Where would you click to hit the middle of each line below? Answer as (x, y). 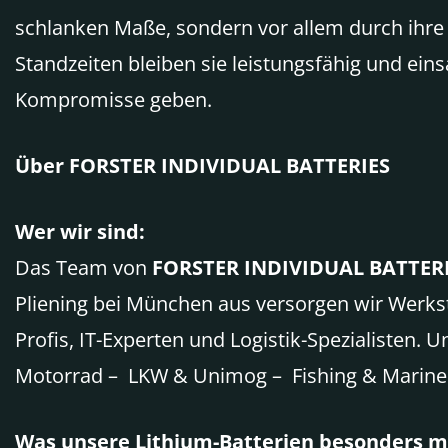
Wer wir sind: (80, 231)
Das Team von (83, 267)
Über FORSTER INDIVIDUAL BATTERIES (202, 165)
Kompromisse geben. (113, 99)
